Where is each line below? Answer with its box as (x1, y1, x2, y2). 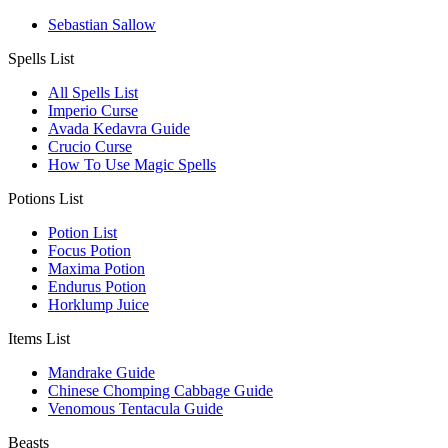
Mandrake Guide (48, 364, 155, 381)
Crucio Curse (48, 138, 132, 155)
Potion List (48, 224, 117, 241)
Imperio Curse (48, 102, 138, 119)
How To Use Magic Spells (48, 156, 216, 173)
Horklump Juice (48, 296, 149, 313)
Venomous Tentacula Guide (48, 400, 223, 417)
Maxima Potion (48, 260, 145, 277)
